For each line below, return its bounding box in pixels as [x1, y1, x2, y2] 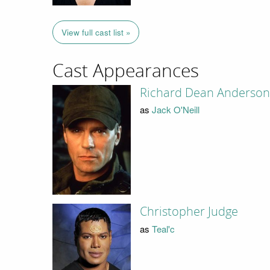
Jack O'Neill [151, 103, 199, 116]
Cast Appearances [52, 60, 199, 83]
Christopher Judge [139, 204, 238, 219]
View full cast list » [61, 27, 131, 39]
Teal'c [151, 222, 175, 235]
